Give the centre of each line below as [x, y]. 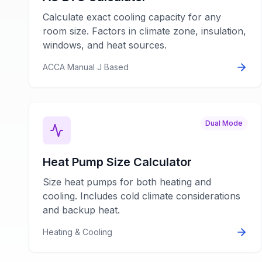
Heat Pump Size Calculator [117, 162]
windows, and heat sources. [105, 45]
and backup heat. [81, 210]
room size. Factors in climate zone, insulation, [144, 31]
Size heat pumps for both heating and [127, 182]
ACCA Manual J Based [86, 67]
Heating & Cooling [77, 232]
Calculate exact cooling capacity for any [132, 17]
